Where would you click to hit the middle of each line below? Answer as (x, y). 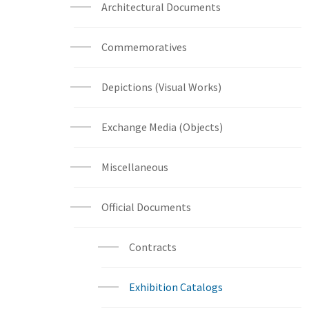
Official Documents (146, 207)
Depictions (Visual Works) (161, 87)
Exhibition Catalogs (176, 287)
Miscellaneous (135, 167)
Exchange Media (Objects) (162, 127)
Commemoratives (144, 47)
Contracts (153, 247)
